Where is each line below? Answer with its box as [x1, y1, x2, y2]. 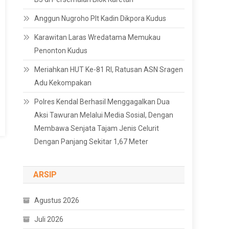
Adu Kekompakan [34, 79, 92, 87]
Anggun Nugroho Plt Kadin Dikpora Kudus [34, 14, 167, 22]
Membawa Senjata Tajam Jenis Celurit [34, 124, 159, 132]
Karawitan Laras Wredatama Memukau [34, 33, 161, 41]
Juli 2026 [34, 215, 64, 223]
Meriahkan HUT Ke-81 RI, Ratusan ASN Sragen [34, 65, 184, 74]
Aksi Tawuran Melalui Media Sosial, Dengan [34, 111, 174, 119]
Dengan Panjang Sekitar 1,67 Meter [34, 138, 149, 146]
